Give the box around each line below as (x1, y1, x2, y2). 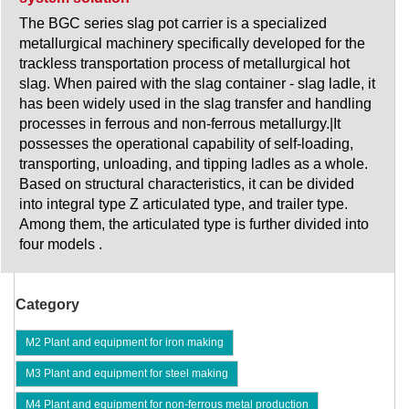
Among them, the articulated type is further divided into (19, 216, 369, 233)
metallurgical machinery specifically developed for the (19, 36, 365, 52)
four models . (19, 236, 102, 253)
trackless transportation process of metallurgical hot (19, 56, 350, 72)
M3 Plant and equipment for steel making (26, 367, 228, 381)
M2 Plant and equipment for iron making (26, 336, 224, 350)
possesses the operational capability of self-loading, (19, 136, 353, 152)
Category (16, 297, 79, 313)
